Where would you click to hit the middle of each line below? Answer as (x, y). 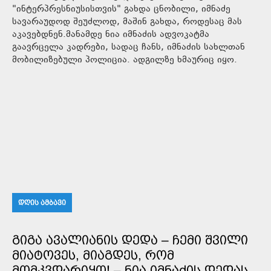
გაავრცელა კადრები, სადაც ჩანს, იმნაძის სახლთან (129, 47)
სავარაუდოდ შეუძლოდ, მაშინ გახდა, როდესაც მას (127, 22)
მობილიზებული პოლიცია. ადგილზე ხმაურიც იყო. (125, 60)
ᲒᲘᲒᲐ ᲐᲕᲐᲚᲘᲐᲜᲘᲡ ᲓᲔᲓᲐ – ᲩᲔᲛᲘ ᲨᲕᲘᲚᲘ (130, 240)
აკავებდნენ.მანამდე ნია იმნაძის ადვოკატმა (111, 34)
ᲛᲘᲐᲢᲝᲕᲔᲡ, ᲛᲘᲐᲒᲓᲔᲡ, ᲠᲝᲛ (93, 255)
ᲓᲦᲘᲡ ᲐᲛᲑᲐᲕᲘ (42, 202)
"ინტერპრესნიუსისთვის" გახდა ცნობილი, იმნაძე (121, 9)
